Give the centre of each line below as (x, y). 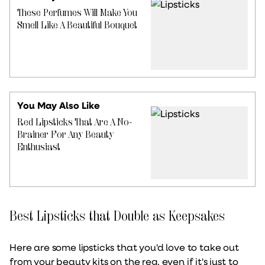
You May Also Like (59, 105)
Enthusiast (39, 146)
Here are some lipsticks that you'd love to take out (124, 247)
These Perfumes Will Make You (77, 12)
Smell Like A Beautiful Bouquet (77, 25)
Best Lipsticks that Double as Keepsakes (117, 215)
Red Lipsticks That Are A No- (75, 122)
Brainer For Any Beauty (65, 134)
